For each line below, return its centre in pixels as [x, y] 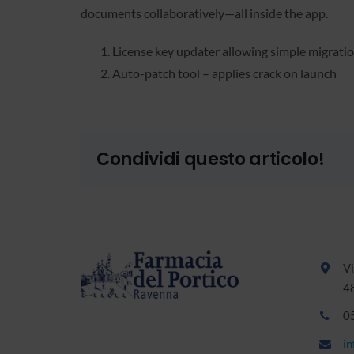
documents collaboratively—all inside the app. [204, 13]
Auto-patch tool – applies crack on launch [224, 73]
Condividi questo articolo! [211, 159]
